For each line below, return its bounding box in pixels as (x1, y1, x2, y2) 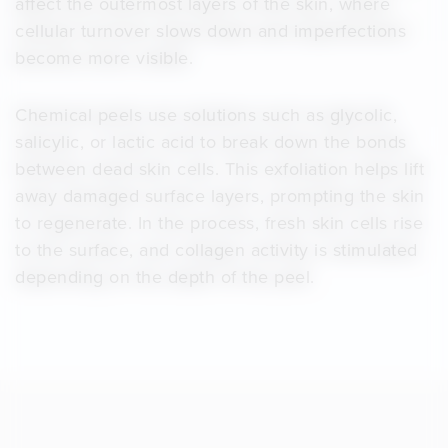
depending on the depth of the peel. (15, 264, 315, 290)
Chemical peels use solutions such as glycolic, (15, 102, 397, 128)
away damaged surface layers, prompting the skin (15, 183, 425, 209)
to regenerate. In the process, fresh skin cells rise (15, 210, 423, 236)
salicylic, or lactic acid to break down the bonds (15, 129, 407, 155)
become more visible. (15, 45, 193, 71)
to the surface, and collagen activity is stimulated (15, 237, 418, 263)
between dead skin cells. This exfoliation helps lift (15, 156, 424, 182)
